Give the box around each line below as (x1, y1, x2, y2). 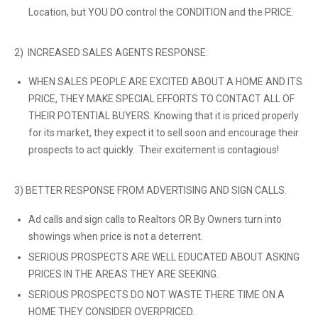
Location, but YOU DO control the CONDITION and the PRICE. (28, 6, 294, 18)
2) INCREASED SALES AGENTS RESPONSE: (14, 47, 208, 58)
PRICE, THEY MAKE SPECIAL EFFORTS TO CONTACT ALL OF (28, 93, 295, 104)
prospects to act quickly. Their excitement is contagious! (28, 144, 279, 155)
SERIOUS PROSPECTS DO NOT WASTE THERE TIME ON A (28, 289, 285, 300)
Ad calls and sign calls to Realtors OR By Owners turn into (28, 214, 282, 225)
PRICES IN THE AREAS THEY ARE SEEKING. (28, 268, 219, 280)
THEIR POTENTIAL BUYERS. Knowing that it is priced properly (28, 110, 299, 121)
